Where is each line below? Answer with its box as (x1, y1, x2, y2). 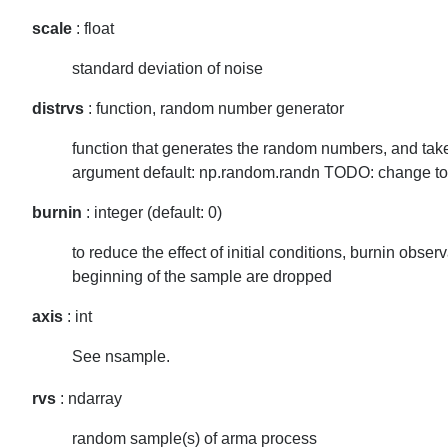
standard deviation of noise (72, 60, 263, 77)
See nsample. (72, 348, 170, 365)
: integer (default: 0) (82, 204, 222, 221)
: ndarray (56, 390, 122, 407)
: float (72, 20, 114, 37)
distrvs (32, 100, 84, 117)
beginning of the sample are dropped (72, 268, 332, 285)
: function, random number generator (84, 100, 344, 117)
